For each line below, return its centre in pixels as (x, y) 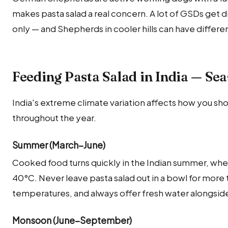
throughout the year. (54, 118)
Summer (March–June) (59, 145)
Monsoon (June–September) (72, 220)
